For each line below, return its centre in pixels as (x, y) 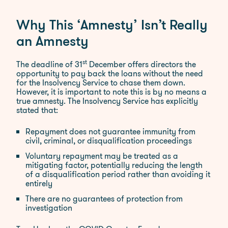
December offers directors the (141, 64)
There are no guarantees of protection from (104, 199)
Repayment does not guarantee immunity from (110, 132)
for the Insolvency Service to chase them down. (101, 83)
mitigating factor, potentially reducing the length (114, 165)
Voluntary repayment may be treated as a (102, 156)
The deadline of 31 (49, 64)
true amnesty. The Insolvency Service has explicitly (107, 101)
